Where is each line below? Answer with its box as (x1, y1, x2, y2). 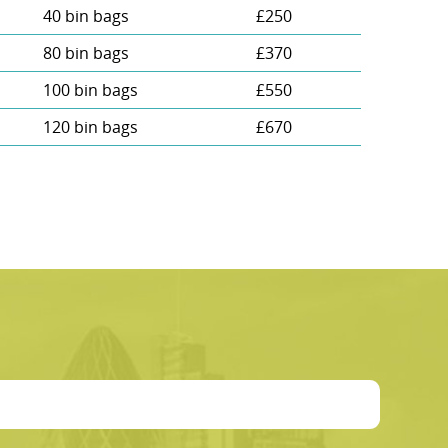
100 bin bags (42, 78, 138, 101)
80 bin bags (42, 41, 129, 64)
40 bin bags (42, 4, 129, 27)
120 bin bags (42, 115, 138, 138)
